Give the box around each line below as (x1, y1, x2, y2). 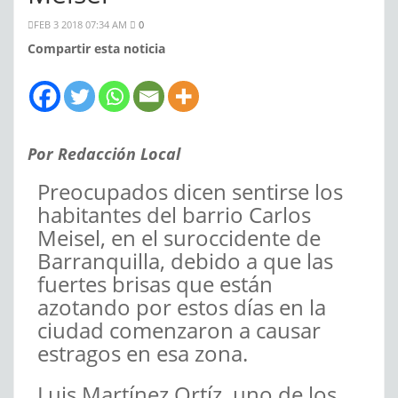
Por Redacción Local (28, 143, 180, 165)
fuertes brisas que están (37, 269, 273, 299)
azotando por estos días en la (37, 292, 326, 322)
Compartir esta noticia (28, 40, 165, 58)
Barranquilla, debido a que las (37, 246, 333, 276)
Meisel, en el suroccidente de (37, 223, 321, 253)
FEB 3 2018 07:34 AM (34, 18, 130, 32)
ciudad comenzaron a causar (37, 315, 321, 346)
